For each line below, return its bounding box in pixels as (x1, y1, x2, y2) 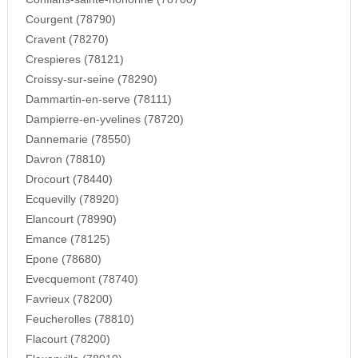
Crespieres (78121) (25, 53, 124, 66)
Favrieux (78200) (25, 292, 113, 305)
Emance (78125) (25, 233, 110, 245)
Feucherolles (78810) (25, 312, 134, 325)
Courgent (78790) (25, 13, 116, 26)
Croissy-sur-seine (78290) (25, 73, 157, 86)
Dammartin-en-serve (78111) (25, 93, 172, 105)
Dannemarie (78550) (25, 133, 131, 145)
